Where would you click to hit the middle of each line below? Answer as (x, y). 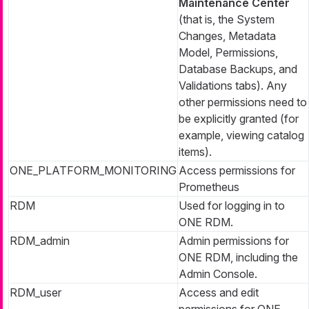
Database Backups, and (238, 69)
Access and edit (219, 292)
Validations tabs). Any (233, 85)
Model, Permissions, (228, 52)
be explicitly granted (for (239, 118)
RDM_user (36, 292)
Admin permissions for (234, 240)
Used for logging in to (232, 205)
